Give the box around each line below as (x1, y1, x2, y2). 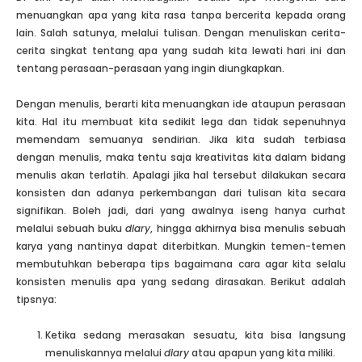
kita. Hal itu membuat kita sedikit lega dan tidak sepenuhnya (16, 115, 346, 129)
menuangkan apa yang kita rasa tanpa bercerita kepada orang (16, 8, 346, 23)
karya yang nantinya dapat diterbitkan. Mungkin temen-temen (16, 239, 346, 254)
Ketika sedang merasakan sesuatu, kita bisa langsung (45, 328, 346, 343)
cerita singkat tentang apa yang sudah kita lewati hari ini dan (16, 44, 346, 58)
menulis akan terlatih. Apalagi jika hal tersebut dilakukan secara (16, 168, 346, 183)
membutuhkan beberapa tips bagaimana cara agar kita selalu (16, 257, 346, 271)
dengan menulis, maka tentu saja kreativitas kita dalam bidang (16, 150, 346, 165)
